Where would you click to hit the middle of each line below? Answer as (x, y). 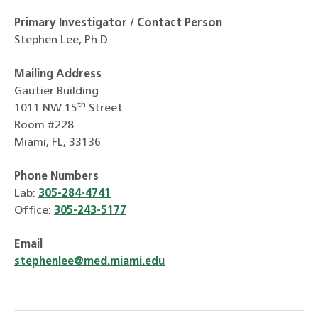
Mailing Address (58, 75)
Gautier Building (56, 92)
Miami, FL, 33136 (57, 143)
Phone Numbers (56, 177)
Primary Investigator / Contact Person (118, 24)
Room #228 (44, 126)
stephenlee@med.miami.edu (89, 262)
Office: (34, 211)
